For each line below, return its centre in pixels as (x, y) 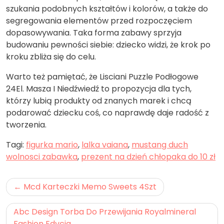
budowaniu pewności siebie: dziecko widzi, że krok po (108, 44)
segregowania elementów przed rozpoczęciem (99, 20)
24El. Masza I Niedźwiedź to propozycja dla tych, (99, 88)
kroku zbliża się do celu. (51, 56)
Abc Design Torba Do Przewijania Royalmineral (105, 211)
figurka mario (52, 144)
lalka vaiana (105, 144)
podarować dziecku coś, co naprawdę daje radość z (107, 112)
